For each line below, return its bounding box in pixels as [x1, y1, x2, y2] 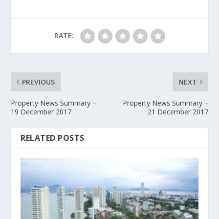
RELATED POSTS [21, 132, 85, 143]
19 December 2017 [11, 107, 72, 116]
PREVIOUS [22, 77, 55, 87]
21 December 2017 [147, 107, 208, 116]
